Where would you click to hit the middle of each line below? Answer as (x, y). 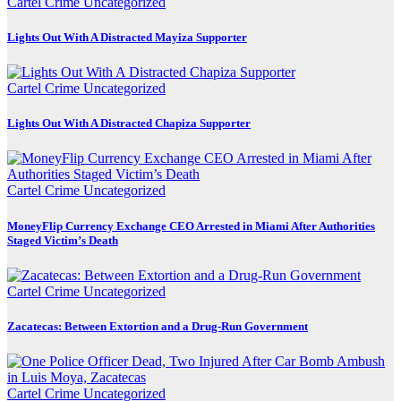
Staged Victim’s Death (63, 240)
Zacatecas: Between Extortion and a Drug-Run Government (158, 326)
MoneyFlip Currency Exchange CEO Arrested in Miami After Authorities (191, 226)
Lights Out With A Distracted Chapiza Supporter (129, 124)
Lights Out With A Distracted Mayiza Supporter (127, 37)
